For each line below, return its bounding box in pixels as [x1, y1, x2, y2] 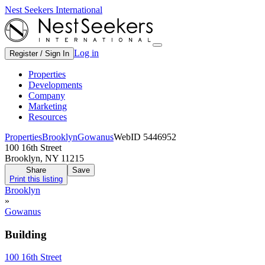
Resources [28, 112, 67, 122]
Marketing [28, 101, 67, 111]
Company [28, 91, 65, 101]
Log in [74, 48, 99, 58]
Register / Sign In [9, 49, 69, 58]
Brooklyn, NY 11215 [5, 153, 84, 163]
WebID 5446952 [114, 132, 176, 142]
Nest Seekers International [5, 5, 102, 15]
